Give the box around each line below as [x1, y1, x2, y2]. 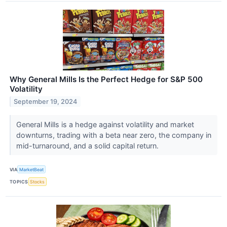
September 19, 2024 [14, 98, 78, 106]
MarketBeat [19, 166, 44, 172]
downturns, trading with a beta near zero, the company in [16, 131, 211, 140]
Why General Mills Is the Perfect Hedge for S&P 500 [10, 74, 203, 85]
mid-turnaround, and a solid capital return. [16, 141, 161, 150]
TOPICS [10, 179, 28, 184]
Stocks [30, 179, 45, 184]
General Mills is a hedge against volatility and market [16, 120, 194, 129]
